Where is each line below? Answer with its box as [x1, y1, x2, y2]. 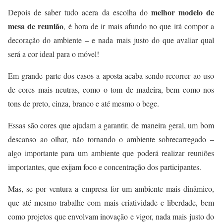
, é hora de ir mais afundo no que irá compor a [63, 21, 215, 32]
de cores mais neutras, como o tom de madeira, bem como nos [8, 84, 214, 95]
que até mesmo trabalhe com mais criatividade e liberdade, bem [8, 197, 214, 208]
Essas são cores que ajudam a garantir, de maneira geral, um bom [8, 120, 214, 131]
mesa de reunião [8, 20, 64, 32]
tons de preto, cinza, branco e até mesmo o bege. [8, 98, 159, 109]
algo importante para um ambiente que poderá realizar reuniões [8, 148, 214, 159]
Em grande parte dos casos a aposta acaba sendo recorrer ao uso [8, 70, 214, 81]
